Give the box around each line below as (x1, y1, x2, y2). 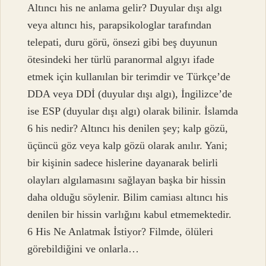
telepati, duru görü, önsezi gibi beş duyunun (27, 36, 218, 49)
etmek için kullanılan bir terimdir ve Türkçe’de (27, 71, 231, 83)
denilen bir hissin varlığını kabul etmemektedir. (27, 208, 232, 221)
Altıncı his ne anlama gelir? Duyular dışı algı (27, 2, 223, 14)
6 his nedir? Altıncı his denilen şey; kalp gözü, (27, 122, 229, 135)
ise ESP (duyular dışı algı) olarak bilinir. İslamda (27, 105, 239, 118)
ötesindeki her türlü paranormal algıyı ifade (27, 53, 215, 66)
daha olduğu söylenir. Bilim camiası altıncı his (27, 191, 229, 204)
